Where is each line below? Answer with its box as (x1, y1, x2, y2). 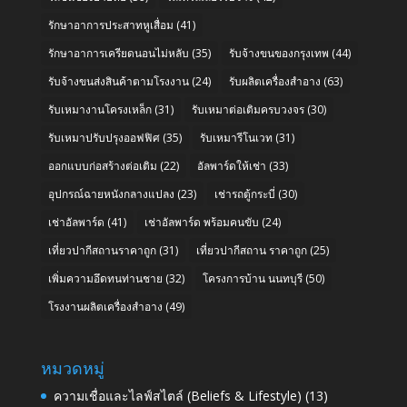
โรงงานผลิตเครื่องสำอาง (47, 298, 163, 314)
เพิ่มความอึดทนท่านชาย (47, 270, 163, 286)
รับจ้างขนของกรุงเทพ (228, 45, 329, 61)
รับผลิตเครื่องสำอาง (228, 73, 321, 89)
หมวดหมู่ (40, 356, 104, 379)
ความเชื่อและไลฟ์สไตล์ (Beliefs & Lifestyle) (53, 386, 302, 404)
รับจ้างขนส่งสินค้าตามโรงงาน (47, 73, 189, 89)
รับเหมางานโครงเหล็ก (47, 101, 152, 117)
